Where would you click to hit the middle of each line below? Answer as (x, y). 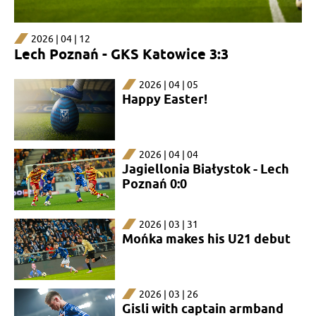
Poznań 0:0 (154, 183)
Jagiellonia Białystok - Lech (205, 169)
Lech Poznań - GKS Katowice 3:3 (121, 54)
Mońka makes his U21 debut (206, 238)
